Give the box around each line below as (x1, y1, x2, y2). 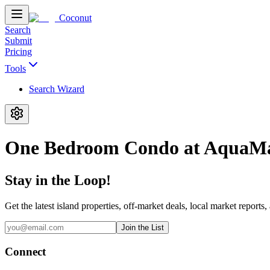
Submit (5, 36, 32, 46)
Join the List (121, 222, 164, 232)
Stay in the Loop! (5, 172, 111, 188)
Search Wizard (29, 84, 84, 94)
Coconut (59, 13, 92, 23)
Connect (5, 245, 46, 258)
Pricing (5, 46, 32, 57)
